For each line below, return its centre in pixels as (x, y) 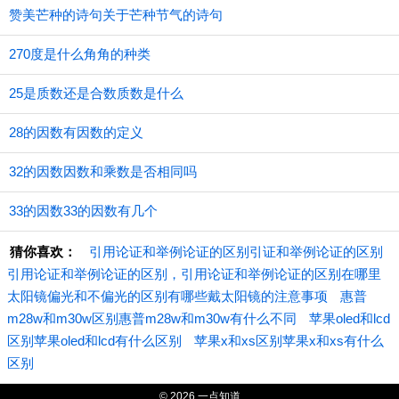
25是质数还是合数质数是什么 (96, 93)
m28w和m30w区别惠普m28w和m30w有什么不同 (152, 318)
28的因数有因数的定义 (76, 132)
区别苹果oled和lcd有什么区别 (94, 341)
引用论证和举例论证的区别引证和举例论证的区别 (236, 252)
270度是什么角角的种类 (80, 54)
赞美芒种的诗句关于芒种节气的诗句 (116, 15)
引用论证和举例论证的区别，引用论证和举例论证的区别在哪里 (194, 274)
